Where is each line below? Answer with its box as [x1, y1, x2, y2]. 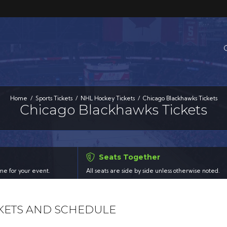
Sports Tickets [35, 94, 72, 102]
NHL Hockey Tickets [80, 94, 135, 102]
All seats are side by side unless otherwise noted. [86, 167, 220, 175]
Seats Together [99, 153, 160, 162]
